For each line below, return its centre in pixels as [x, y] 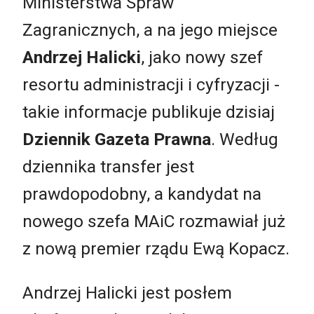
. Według [245, 139]
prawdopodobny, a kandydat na [142, 193]
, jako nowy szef [202, 57]
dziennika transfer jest [108, 166]
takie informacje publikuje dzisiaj [149, 111]
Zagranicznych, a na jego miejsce [150, 29]
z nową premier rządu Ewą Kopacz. [156, 248]
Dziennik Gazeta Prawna [117, 139]
